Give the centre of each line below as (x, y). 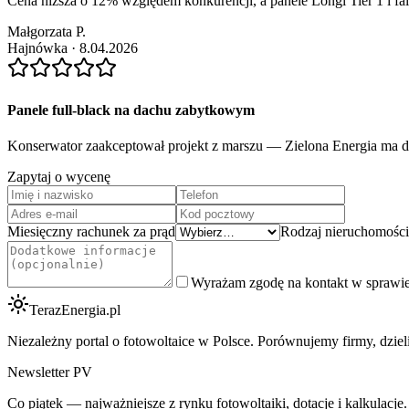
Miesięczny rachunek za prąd (91, 231)
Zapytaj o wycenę (59, 176)
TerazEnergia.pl (75, 309)
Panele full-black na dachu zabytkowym (131, 110)
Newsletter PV (50, 372)
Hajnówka (37, 48)
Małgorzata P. (47, 32)
